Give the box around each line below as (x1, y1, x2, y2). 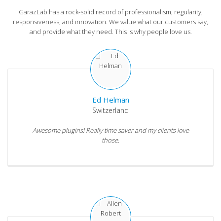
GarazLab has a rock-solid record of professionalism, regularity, (18, 7, 203, 17)
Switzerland (92, 106, 129, 115)
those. (102, 136, 119, 145)
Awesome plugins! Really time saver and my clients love (32, 126, 189, 135)
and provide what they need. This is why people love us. (29, 27, 192, 37)
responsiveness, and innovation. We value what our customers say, (13, 17, 208, 27)
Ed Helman (92, 95, 129, 105)
